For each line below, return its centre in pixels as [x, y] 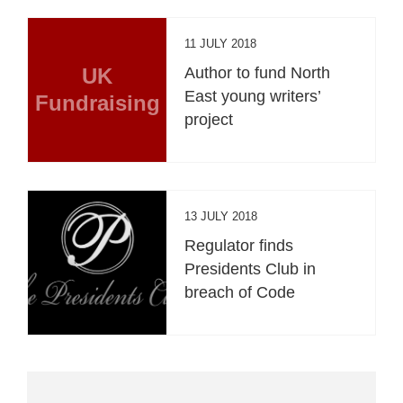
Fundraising [97, 103]
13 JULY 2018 [221, 216]
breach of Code [240, 292]
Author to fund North [258, 72]
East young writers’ [253, 96]
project [209, 119]
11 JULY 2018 [221, 43]
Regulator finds [239, 245]
